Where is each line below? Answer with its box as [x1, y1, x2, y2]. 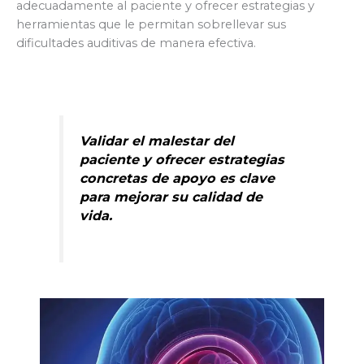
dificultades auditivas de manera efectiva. [16, 36, 256, 51]
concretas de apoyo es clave [80, 169, 275, 186]
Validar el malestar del [80, 132, 235, 149]
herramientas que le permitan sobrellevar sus [16, 17, 286, 32]
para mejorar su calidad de [80, 188, 263, 205]
